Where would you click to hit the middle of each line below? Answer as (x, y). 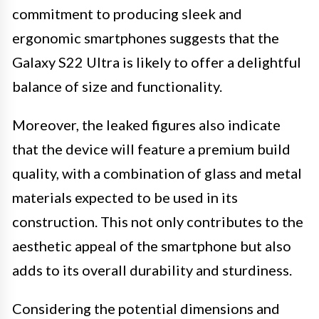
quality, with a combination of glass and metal (157, 173)
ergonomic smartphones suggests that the (146, 37)
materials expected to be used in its (125, 197)
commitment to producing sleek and (127, 13)
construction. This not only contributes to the (158, 221)
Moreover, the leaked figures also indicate (146, 124)
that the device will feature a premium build (151, 148)
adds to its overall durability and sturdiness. (152, 270)
